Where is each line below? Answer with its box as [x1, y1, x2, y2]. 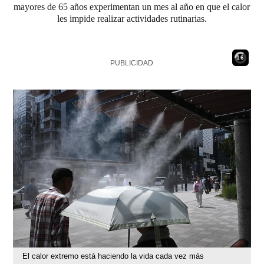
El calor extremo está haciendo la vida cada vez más [22, 252, 204, 261]
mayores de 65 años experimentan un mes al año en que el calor [14, 2, 250, 12]
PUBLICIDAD [110, 59, 154, 67]
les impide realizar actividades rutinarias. [57, 14, 207, 24]
